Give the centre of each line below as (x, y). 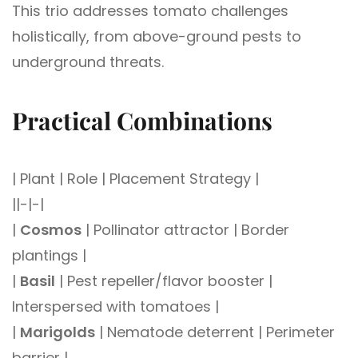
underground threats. (88, 62)
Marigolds (58, 332)
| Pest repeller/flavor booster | (164, 280)
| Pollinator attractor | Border (185, 229)
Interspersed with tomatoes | (115, 306)
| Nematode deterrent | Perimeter (215, 332)
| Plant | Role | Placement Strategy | (135, 178)
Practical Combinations (142, 120)
